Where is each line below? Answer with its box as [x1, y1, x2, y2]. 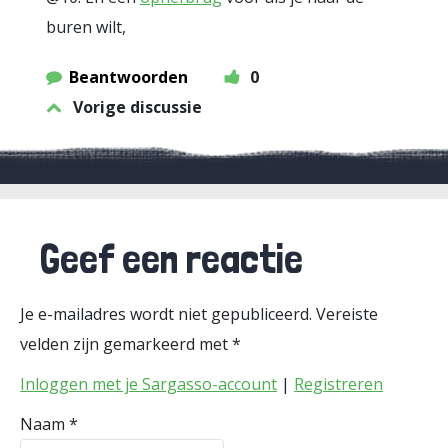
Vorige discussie [73, 96, 202, 118]
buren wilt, [46, 16, 126, 38]
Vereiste [316, 303, 378, 325]
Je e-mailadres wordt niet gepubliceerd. [20, 303, 312, 325]
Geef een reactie [40, 233, 303, 283]
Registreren [294, 373, 383, 395]
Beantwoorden [69, 66, 188, 88]
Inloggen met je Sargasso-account [20, 373, 277, 395]
